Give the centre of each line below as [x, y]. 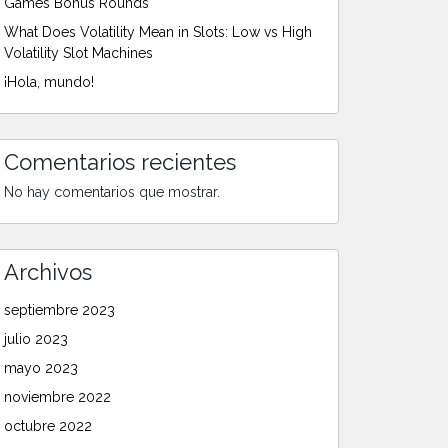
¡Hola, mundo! [49, 81]
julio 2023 [36, 338]
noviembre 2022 [57, 396]
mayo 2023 [41, 367]
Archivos [48, 271]
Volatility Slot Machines [78, 52]
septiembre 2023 [59, 309]
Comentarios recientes [120, 161]
